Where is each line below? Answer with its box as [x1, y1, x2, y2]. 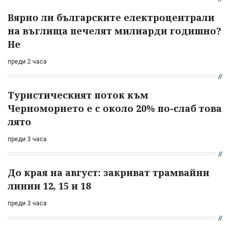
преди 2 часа [8, 57, 47, 65]
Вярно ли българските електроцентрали [8, 11, 215, 24]
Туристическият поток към [8, 88, 148, 101]
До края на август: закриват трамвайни [8, 166, 209, 179]
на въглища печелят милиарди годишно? [8, 24, 221, 37]
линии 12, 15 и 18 [8, 179, 91, 192]
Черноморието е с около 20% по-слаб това [8, 102, 222, 114]
